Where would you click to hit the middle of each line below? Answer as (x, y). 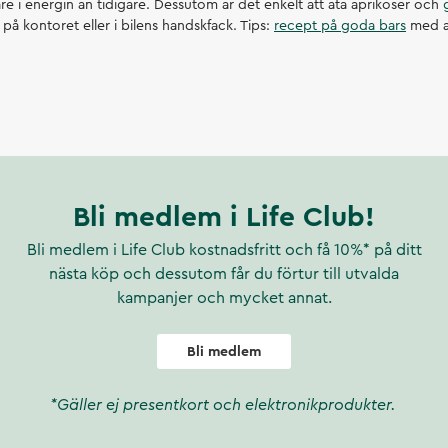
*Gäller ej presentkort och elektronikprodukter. (224, 405)
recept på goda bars (340, 25)
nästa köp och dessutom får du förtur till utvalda (224, 274)
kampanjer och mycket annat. (224, 298)
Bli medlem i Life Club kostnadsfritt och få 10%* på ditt (224, 250)
